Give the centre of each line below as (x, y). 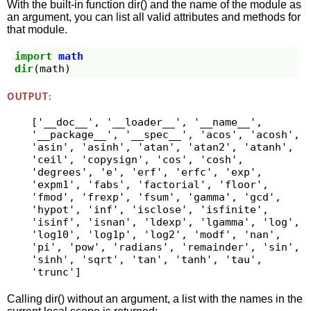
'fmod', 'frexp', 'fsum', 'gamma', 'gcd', (156, 197)
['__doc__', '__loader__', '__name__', (146, 123)
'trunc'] (56, 272)
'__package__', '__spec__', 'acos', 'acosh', (165, 135)
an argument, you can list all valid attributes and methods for (154, 17)
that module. (37, 29)
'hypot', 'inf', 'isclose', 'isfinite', (150, 210)
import (34, 57)
